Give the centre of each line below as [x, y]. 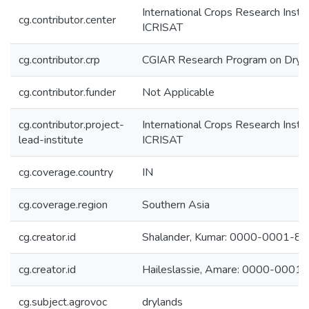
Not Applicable [178, 92]
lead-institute [51, 140]
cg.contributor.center [67, 20]
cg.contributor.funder [67, 92]
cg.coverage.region [63, 205]
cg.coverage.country [66, 172]
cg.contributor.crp [59, 60]
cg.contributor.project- [71, 125]
